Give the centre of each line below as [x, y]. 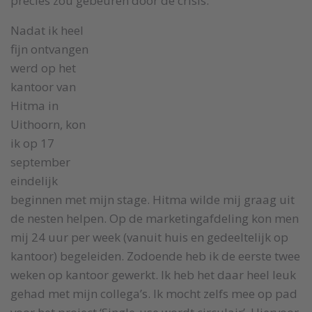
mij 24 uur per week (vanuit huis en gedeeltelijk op [149, 237]
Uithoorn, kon [48, 124]
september [40, 162]
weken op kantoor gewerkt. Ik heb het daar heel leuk [153, 275]
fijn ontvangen [49, 49]
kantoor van [43, 87]
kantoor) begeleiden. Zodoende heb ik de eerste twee [155, 256]
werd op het [43, 68]
